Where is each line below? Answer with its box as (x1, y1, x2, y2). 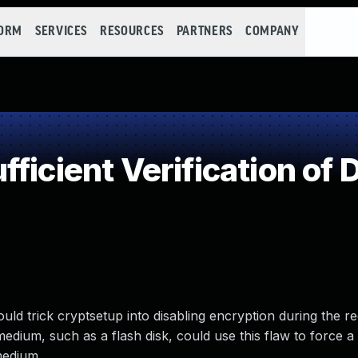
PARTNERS (176, 25, 233, 38)
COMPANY (245, 25, 300, 38)
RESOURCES (100, 25, 164, 38)
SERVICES (34, 25, 88, 38)
